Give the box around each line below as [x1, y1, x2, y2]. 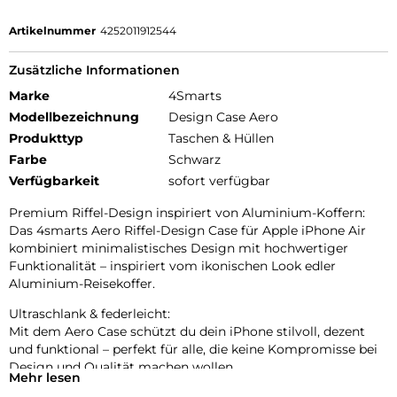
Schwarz [168, 152, 221, 168]
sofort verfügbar [168, 173, 270, 190]
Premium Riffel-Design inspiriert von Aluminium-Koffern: [9, 205, 365, 222]
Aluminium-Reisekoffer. [9, 276, 155, 292]
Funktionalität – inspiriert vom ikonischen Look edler [9, 258, 336, 275]
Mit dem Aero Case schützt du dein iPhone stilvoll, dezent [9, 323, 365, 340]
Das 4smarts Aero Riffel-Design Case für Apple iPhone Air [9, 222, 366, 239]
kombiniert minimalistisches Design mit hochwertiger [9, 240, 348, 257]
